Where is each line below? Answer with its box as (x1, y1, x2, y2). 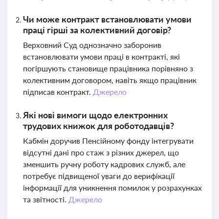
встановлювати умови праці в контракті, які (23, 52, 180, 61)
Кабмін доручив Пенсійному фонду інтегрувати (23, 136, 194, 145)
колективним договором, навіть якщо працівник (23, 75, 197, 85)
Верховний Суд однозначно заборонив (23, 40, 161, 49)
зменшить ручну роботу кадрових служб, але (23, 159, 185, 169)
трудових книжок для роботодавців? (23, 120, 174, 131)
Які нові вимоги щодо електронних (23, 109, 168, 120)
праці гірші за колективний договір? (23, 24, 171, 35)
